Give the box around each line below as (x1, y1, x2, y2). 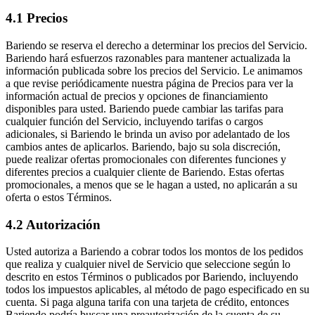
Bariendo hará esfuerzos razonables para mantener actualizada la (6, 52, 290, 65)
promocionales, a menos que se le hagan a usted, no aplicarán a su (6, 179, 297, 191)
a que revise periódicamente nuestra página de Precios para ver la (6, 77, 293, 90)
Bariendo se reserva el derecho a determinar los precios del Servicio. (6, 39, 307, 52)
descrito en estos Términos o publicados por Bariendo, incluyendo (6, 271, 298, 283)
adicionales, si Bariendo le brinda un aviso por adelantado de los (6, 128, 290, 141)
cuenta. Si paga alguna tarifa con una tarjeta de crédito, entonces (6, 296, 289, 309)
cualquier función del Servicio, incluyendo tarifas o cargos (6, 115, 263, 128)
